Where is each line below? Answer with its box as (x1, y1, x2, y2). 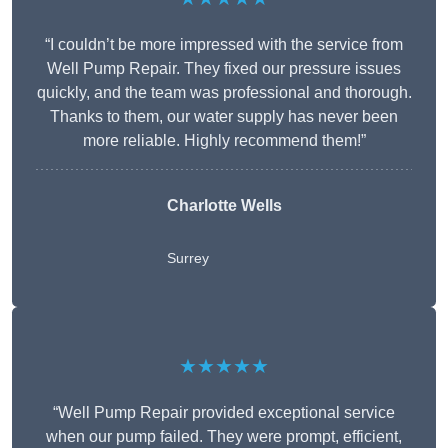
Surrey (166, 250, 209, 267)
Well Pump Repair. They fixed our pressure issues (47, 60, 401, 78)
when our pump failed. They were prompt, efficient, (46, 428, 402, 446)
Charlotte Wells (166, 197, 282, 215)
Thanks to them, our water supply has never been (50, 108, 398, 126)
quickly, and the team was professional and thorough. (36, 84, 412, 102)
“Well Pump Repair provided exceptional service (53, 404, 395, 422)
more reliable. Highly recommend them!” (82, 132, 366, 150)
